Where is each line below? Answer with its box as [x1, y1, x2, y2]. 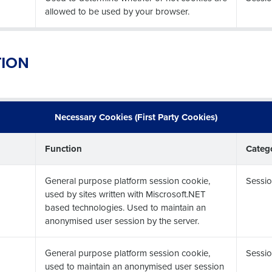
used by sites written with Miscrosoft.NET [45, 188, 206, 200]
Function [45, 142, 82, 155]
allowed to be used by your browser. [45, 5, 189, 18]
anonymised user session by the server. [45, 214, 199, 227]
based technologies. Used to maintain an [45, 201, 206, 214]
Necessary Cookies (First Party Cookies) [55, 110, 217, 124]
